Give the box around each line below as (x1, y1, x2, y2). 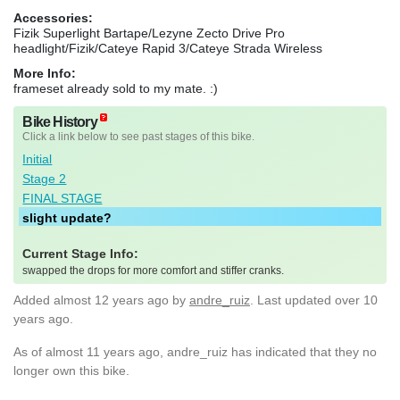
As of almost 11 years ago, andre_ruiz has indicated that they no (13, 344, 377, 359)
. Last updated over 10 (250, 292, 378, 307)
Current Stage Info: (22, 246, 139, 262)
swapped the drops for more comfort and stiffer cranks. (22, 264, 285, 278)
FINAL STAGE (22, 190, 103, 205)
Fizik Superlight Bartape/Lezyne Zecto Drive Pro (13, 25, 285, 40)
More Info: (13, 65, 76, 80)
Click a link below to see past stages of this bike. (22, 129, 255, 143)
